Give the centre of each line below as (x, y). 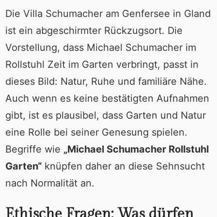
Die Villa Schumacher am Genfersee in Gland (108, 13)
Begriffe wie (34, 149)
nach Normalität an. (50, 183)
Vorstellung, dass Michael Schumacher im (101, 47)
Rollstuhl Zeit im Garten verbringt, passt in (102, 64)
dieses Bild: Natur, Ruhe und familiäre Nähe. (106, 81)
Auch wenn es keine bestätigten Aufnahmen (107, 98)
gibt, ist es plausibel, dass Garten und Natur (105, 115)
